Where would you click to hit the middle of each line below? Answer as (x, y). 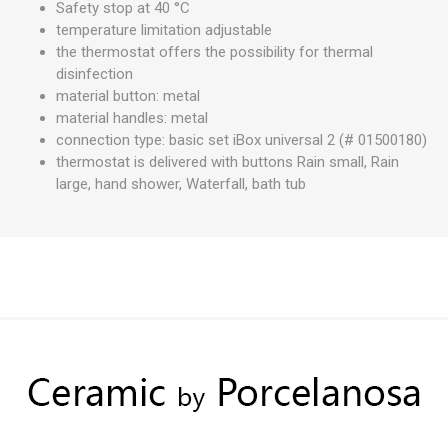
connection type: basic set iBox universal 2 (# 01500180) (241, 140)
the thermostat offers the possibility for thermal (214, 52)
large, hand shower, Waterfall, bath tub (181, 184)
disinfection (94, 74)
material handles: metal (132, 118)
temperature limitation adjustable (164, 30)
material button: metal (128, 96)
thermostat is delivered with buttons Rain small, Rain (227, 162)
